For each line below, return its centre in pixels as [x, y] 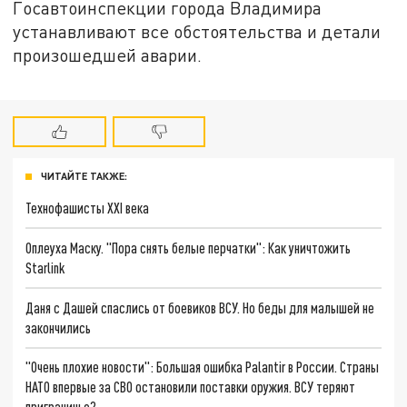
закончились [59, 327]
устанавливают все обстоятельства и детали [197, 31]
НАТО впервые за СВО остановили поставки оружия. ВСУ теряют [191, 387]
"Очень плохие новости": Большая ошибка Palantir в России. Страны [203, 367]
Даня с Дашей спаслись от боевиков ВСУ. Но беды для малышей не [200, 307]
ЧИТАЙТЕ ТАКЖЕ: [84, 176]
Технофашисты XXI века [88, 208]
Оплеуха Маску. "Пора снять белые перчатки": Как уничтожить [189, 248]
